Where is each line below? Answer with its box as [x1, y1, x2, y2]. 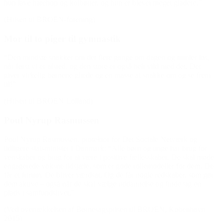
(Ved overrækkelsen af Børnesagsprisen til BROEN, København [4, 205, 205, 214]
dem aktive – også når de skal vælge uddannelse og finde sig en [4, 179, 201, 188]
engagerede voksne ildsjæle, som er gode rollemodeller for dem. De [4, 161, 214, 170]
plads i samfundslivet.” [4, 188, 74, 197]
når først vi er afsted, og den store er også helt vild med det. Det [4, 62, 201, 71]
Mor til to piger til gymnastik [4, 33, 121, 44]
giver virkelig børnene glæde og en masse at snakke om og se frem [4, 71, 211, 80]
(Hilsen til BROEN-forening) [4, 15, 95, 24]
